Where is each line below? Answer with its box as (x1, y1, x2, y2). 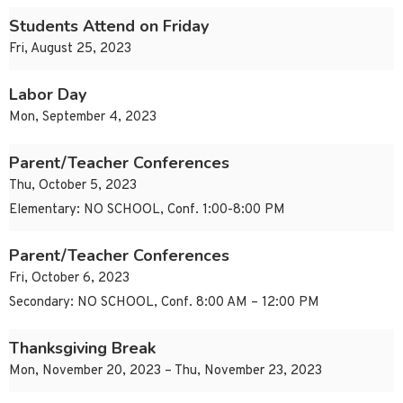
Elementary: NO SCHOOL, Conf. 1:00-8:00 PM (9, 201, 285, 219)
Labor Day (9, 84, 86, 106)
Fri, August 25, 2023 (9, 40, 131, 58)
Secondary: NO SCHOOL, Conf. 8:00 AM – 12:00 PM (9, 294, 319, 312)
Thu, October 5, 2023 (9, 177, 137, 195)
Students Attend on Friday (9, 15, 209, 38)
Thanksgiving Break (9, 337, 156, 360)
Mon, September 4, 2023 (9, 109, 157, 127)
